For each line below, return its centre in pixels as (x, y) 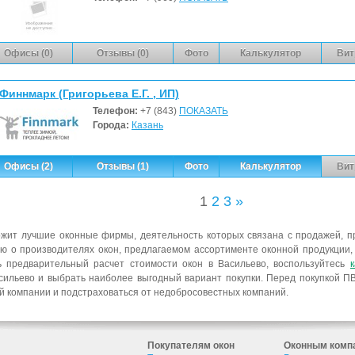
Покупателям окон (191, 345)
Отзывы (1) (123, 166)
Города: (112, 125)
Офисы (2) (29, 166)
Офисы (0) (29, 53)
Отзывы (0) (123, 53)
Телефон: (116, 111)
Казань (147, 125)
